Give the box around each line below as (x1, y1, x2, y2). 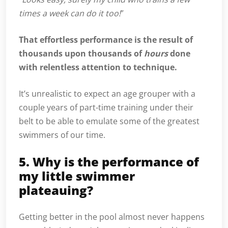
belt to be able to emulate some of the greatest (19, 116, 199, 127)
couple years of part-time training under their (19, 102, 193, 113)
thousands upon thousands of (19, 48, 144, 60)
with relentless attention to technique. (19, 62, 177, 73)
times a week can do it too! (19, 8, 121, 19)
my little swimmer (19, 167, 135, 185)
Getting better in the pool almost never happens (19, 211, 205, 223)
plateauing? (19, 182, 93, 199)
